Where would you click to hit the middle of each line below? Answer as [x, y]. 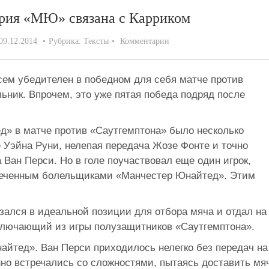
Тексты [96, 41]
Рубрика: [66, 41]
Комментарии [145, 41]
